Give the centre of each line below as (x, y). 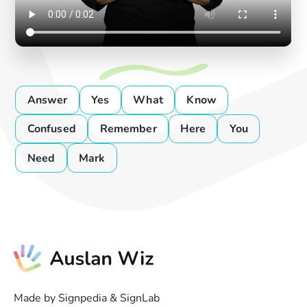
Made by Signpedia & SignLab (87, 298)
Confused (51, 129)
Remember (128, 129)
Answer (47, 100)
